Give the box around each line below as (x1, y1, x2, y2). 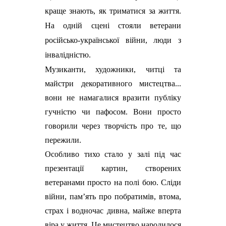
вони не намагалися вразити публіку (45, 93, 181, 102)
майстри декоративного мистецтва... (45, 79, 181, 88)
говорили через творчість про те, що (45, 121, 181, 130)
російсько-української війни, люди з (45, 35, 181, 44)
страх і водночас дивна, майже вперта (45, 206, 181, 215)
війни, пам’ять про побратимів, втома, (45, 192, 181, 201)
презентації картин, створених (45, 163, 181, 173)
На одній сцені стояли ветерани (45, 21, 181, 30)
